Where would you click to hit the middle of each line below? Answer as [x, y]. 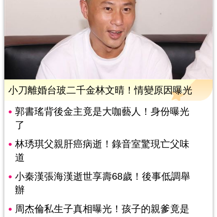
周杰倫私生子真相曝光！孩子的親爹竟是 [102, 209]
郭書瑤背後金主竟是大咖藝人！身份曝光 [102, 111]
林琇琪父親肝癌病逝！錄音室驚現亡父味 [102, 144]
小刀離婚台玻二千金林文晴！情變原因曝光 [100, 90]
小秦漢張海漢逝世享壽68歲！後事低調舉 [102, 176]
